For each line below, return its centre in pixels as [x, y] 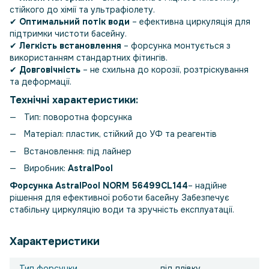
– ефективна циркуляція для [190, 22]
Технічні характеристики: [74, 100]
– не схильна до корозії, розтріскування [165, 70]
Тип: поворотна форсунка [78, 117]
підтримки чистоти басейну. [68, 34]
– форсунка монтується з [176, 46]
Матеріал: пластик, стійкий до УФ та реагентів [120, 134]
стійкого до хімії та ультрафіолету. [82, 10]
